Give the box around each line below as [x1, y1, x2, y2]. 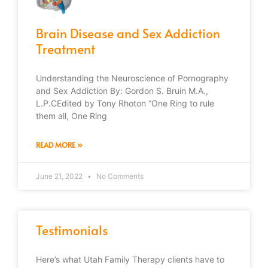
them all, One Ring [36, 110, 107, 121]
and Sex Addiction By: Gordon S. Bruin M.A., [36, 85, 208, 96]
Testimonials [36, 221, 108, 239]
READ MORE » [36, 139, 83, 150]
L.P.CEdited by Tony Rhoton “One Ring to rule [36, 98, 214, 108]
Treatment [36, 39, 95, 57]
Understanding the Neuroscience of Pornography [36, 72, 229, 83]
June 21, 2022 [36, 171, 84, 181]
